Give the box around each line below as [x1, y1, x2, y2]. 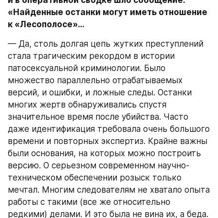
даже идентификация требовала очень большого [8, 124, 210, 134]
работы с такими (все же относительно [8, 197, 170, 207]
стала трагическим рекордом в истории [8, 51, 175, 61]
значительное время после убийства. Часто [8, 112, 188, 122]
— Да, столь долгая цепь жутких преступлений [8, 39, 203, 49]
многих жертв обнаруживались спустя [8, 100, 166, 109]
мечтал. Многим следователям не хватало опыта [8, 185, 210, 195]
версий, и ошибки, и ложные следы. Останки [8, 88, 192, 97]
